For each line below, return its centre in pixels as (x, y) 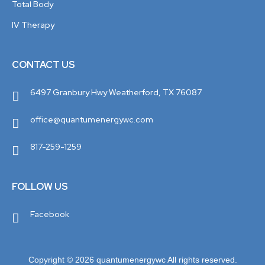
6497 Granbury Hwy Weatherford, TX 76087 (116, 93)
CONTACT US (43, 65)
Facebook (50, 214)
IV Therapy (33, 25)
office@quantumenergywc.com (92, 120)
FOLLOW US (40, 187)
